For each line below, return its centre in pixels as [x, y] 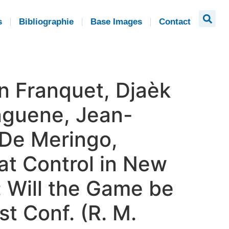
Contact [175, 22]
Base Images [116, 22]
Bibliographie [46, 22]
